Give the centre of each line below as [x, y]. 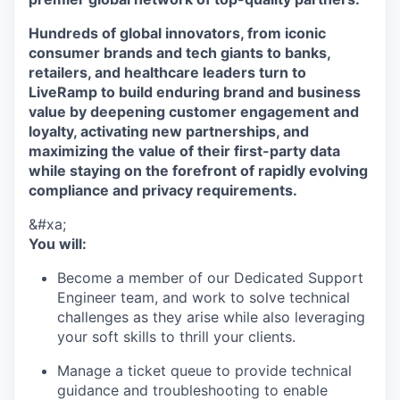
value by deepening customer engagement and [194, 111]
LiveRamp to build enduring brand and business [195, 92]
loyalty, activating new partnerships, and [169, 131]
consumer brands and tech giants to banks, [179, 52]
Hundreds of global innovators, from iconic [177, 33]
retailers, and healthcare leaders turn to [167, 72]
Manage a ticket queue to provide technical [204, 370]
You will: [58, 243]
